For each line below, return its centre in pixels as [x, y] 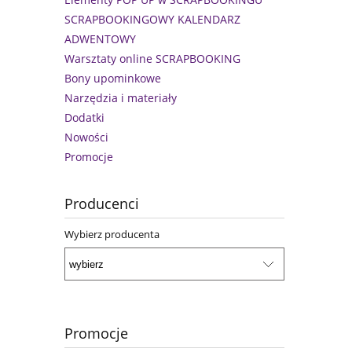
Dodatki [84, 118]
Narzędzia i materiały [121, 98]
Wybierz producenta [112, 235]
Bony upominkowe [113, 79]
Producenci [102, 204]
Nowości [86, 137]
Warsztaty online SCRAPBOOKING [152, 59]
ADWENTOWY [100, 39]
